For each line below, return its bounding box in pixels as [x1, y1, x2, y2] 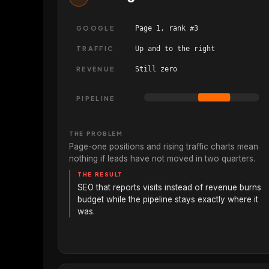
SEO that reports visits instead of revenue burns [77, 182, 262, 192]
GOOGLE [76, 24, 113, 32]
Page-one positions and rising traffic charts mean [69, 141, 259, 151]
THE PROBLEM [69, 129, 123, 137]
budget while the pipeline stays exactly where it [77, 194, 259, 204]
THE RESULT [77, 170, 123, 178]
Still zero [134, 64, 177, 73]
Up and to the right [134, 44, 215, 53]
